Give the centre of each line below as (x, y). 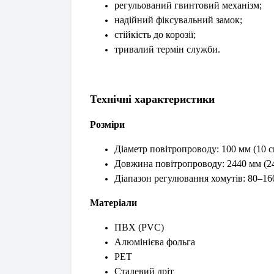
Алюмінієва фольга (155, 242)
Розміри (107, 124)
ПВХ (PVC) (139, 227)
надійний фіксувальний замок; (178, 20)
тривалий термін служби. (167, 49)
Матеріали (113, 203)
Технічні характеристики (152, 99)
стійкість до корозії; (155, 35)
